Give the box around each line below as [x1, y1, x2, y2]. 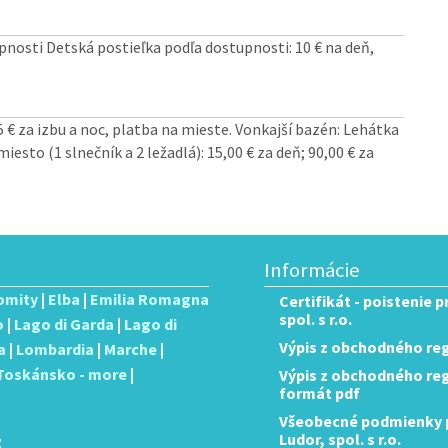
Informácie [264, 257, 360, 283]
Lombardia [16, 339, 94, 359]
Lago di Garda [14, 314, 114, 334]
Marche [104, 339, 157, 359]
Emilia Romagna [90, 289, 209, 309]
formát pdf [279, 383, 360, 403]
